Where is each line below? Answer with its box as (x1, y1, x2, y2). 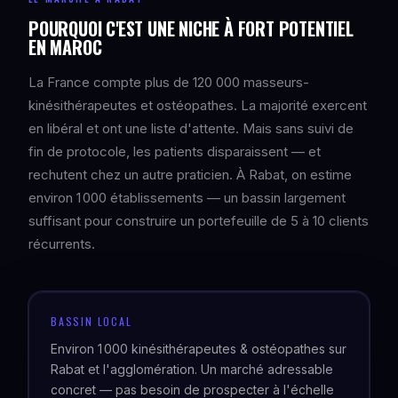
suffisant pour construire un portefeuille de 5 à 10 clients (28, 212, 369, 229)
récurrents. (28, 235, 95, 252)
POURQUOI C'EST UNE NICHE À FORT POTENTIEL (28, 15, 354, 42)
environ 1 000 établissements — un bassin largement (28, 189, 346, 206)
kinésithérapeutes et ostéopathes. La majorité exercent (28, 97, 367, 114)
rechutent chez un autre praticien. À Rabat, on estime (28, 166, 352, 183)
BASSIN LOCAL (51, 314, 132, 329)
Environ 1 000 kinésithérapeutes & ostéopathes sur (51, 341, 346, 356)
